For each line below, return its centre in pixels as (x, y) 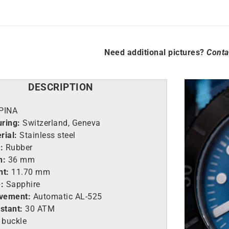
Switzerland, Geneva (60, 123)
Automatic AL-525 (67, 197)
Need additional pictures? (155, 52)
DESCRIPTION (61, 87)
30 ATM (39, 209)
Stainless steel (46, 135)
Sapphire (22, 184)
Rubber (18, 147)
